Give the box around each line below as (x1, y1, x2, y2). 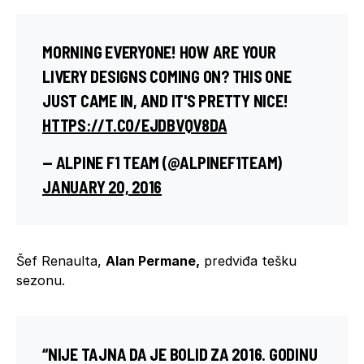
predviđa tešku (200, 252, 297, 269)
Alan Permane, (106, 252, 200, 269)
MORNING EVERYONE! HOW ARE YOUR (42, 41, 276, 62)
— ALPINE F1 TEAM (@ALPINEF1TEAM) (42, 152, 282, 172)
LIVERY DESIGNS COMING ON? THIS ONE (42, 66, 292, 86)
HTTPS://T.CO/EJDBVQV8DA (42, 115, 227, 135)
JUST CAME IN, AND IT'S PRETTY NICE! (42, 90, 288, 110)
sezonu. (16, 271, 65, 288)
